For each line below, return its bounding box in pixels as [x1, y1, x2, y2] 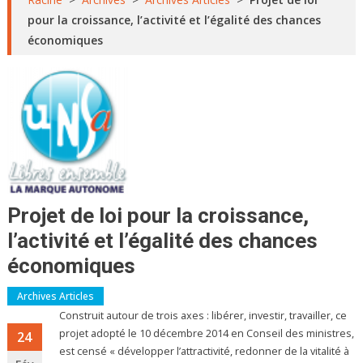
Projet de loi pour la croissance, [6, 203, 309, 228]
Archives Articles [16, 289, 94, 304]
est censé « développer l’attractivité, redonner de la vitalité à [59, 344, 350, 359]
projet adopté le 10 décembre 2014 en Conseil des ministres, [59, 327, 355, 341]
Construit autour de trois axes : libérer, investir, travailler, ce [59, 309, 348, 323]
